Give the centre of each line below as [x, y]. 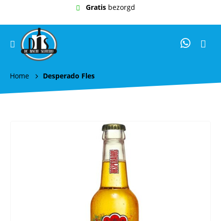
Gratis [96, 7]
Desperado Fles [69, 76]
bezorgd [121, 7]
